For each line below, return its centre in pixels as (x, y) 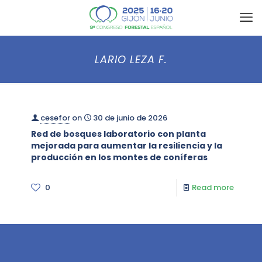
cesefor (55, 118)
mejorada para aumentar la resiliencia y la (127, 146)
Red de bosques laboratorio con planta (118, 134)
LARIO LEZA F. (131, 59)
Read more (213, 187)
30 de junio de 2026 (130, 118)
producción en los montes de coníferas (119, 157)
